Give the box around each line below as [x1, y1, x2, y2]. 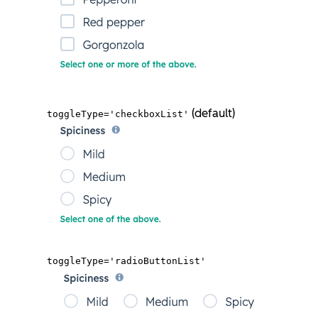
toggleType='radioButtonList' [47, 255, 206, 266]
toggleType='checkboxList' [47, 108, 189, 119]
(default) [189, 106, 235, 120]
